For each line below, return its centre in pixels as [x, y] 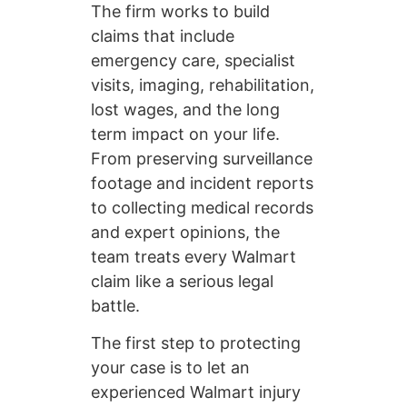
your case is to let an [170, 368]
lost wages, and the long [185, 110]
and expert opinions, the [185, 233]
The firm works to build [180, 12]
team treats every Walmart [194, 257]
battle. [115, 306]
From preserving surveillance [202, 159]
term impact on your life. [185, 134]
